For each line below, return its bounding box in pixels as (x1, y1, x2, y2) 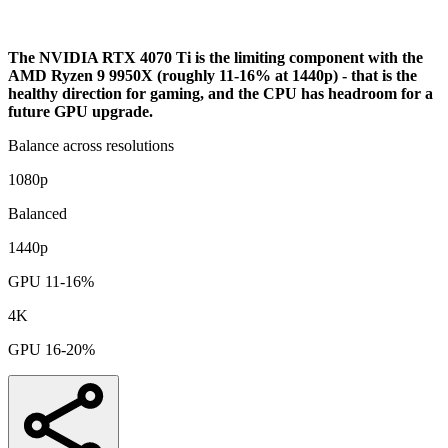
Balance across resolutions (8, 136, 174, 154)
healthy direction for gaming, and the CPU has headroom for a (8, 84, 433, 102)
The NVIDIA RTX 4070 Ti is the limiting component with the (8, 48, 423, 66)
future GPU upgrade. (8, 102, 153, 120)
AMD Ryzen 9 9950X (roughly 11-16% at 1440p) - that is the (8, 66, 417, 84)
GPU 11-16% (8, 272, 94, 290)
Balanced (8, 204, 67, 222)
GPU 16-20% (8, 340, 95, 358)
